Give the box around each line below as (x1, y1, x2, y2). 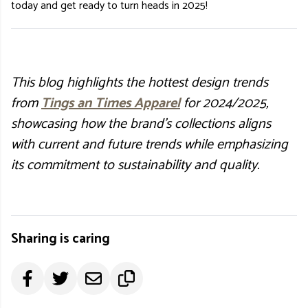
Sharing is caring (11, 228, 110, 250)
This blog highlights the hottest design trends (11, 71, 268, 94)
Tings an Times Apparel (41, 91, 180, 115)
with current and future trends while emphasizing (11, 133, 288, 156)
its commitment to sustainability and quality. (11, 153, 259, 177)
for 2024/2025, (180, 91, 268, 115)
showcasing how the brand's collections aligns (11, 112, 271, 135)
